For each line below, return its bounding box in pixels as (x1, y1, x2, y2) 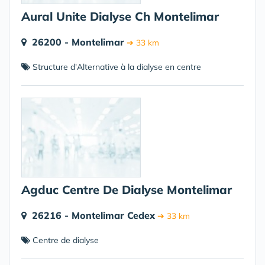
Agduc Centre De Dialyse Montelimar (21, 182, 232, 197)
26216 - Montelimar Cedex (32, 209, 155, 221)
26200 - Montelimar (32, 36, 124, 48)
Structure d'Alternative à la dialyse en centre (30, 62, 201, 72)
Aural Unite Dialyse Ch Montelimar (21, 9, 219, 24)
